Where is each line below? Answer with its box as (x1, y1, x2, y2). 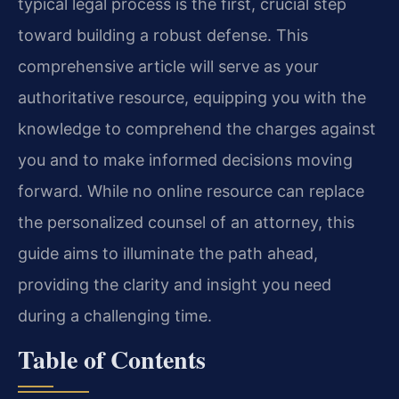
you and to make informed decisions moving (18, 151, 353, 170)
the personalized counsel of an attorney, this (18, 213, 354, 232)
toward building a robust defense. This (18, 26, 308, 45)
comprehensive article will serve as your (18, 57, 319, 77)
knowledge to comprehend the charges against (18, 119, 376, 139)
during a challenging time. (18, 306, 212, 326)
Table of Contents (18, 340, 206, 378)
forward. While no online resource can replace (18, 182, 364, 201)
